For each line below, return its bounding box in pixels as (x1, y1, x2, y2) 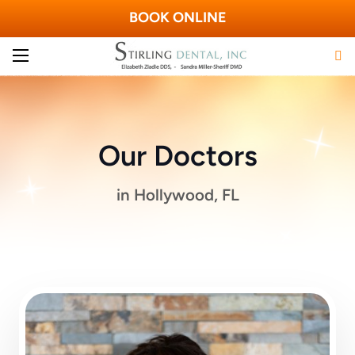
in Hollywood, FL (116, 185, 239, 204)
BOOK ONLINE (128, 9, 227, 26)
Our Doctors (97, 139, 258, 173)
